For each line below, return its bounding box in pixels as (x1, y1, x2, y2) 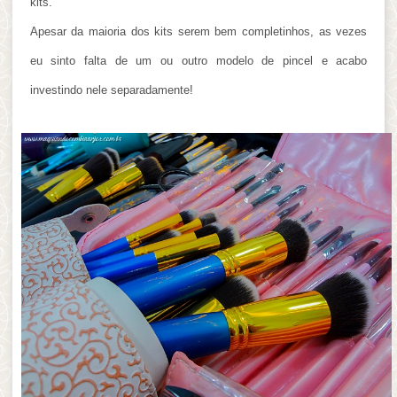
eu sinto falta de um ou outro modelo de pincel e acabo (29, 54, 368, 68)
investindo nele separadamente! (29, 83, 193, 97)
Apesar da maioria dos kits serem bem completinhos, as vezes (29, 25, 368, 39)
